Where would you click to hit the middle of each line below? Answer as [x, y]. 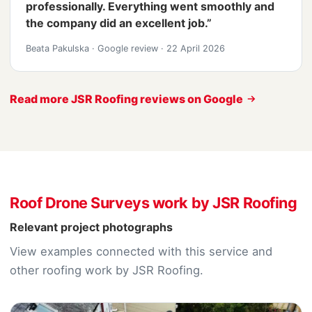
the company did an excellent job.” [119, 23]
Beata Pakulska [59, 48]
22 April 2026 [194, 48]
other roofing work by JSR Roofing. [107, 270]
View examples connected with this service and [141, 251]
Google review [128, 48]
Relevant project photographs [91, 227]
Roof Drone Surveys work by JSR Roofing [154, 203]
